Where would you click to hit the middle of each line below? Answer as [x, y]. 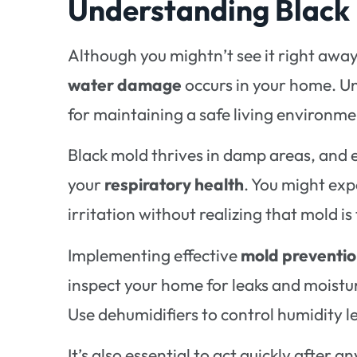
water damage [125, 84]
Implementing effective [155, 255]
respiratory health [175, 184]
